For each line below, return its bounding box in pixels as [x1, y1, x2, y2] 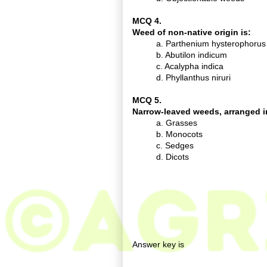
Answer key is [132, 240, 184, 249]
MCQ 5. [132, 95, 164, 105]
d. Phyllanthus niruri [156, 73, 231, 82]
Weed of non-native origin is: [132, 27, 251, 37]
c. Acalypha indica [156, 61, 223, 71]
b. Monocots [156, 129, 203, 139]
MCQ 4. [132, 16, 164, 26]
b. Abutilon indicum [156, 50, 227, 60]
